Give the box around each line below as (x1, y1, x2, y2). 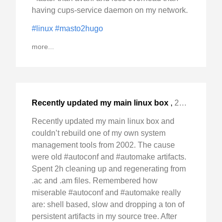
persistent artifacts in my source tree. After (32, 212, 177, 221)
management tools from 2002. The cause (32, 140, 175, 149)
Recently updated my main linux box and (32, 116, 174, 125)
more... (32, 42, 54, 51)
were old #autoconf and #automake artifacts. (32, 152, 186, 161)
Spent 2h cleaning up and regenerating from (32, 164, 186, 173)
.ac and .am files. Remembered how (32, 176, 158, 185)
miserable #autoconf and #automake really (32, 188, 181, 197)
